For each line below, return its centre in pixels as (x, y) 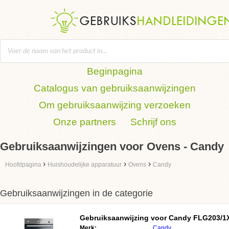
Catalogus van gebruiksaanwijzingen (114, 88)
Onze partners (84, 122)
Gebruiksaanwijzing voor (124, 218)
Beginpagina (114, 71)
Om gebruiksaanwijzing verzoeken (114, 105)
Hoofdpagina (24, 165)
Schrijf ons (153, 122)
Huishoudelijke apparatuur (85, 165)
